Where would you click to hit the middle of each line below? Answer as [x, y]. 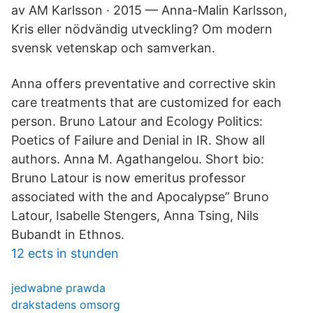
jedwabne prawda [58, 288]
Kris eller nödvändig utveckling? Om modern [142, 29]
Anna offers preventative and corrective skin [144, 83]
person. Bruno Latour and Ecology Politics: [137, 121]
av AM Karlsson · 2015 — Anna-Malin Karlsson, [149, 10]
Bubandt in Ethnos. [68, 234]
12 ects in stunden [65, 253]
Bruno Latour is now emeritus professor [129, 178]
